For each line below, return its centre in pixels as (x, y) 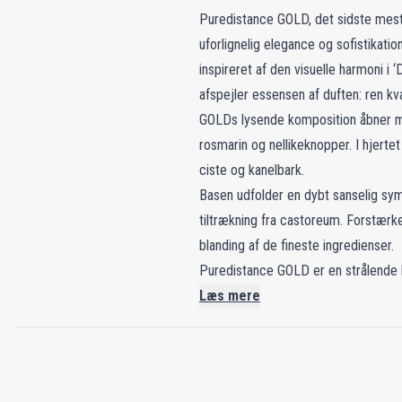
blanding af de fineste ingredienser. (297, 245)
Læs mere (230, 296)
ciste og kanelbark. (252, 170)
